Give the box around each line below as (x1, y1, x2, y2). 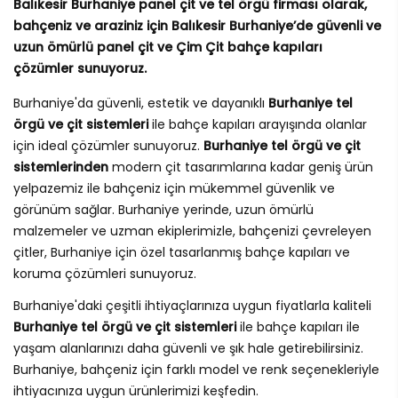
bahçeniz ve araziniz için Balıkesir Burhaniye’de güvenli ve (13, 17, 381, 36)
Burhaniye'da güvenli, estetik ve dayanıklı (13, 94, 268, 113)
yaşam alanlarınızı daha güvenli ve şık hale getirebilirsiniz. (13, 339, 363, 358)
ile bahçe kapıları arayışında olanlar (148, 115, 367, 134)
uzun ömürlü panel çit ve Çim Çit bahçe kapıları (13, 38, 322, 57)
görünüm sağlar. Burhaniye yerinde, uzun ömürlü (13, 201, 314, 219)
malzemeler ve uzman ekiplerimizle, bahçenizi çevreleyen (13, 222, 371, 241)
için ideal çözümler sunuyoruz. (13, 137, 203, 155)
